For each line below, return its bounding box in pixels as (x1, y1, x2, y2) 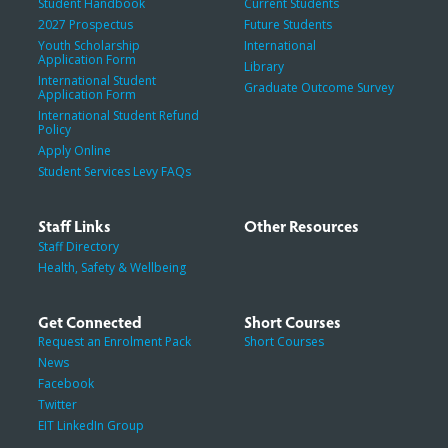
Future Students (244, 15, 332, 33)
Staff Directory (37, 237, 119, 255)
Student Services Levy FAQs (37, 162, 191, 180)
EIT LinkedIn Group (37, 417, 144, 435)
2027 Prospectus (37, 15, 133, 33)
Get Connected (37, 310, 142, 332)
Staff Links (37, 214, 111, 236)
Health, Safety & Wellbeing (37, 258, 186, 276)
